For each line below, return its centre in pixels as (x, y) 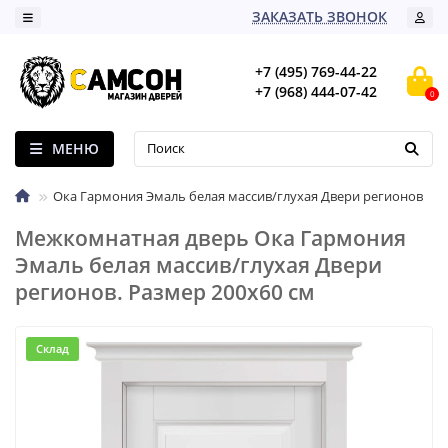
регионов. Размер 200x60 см (165, 291)
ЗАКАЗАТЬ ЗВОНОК (319, 16)
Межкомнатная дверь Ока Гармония (210, 237)
